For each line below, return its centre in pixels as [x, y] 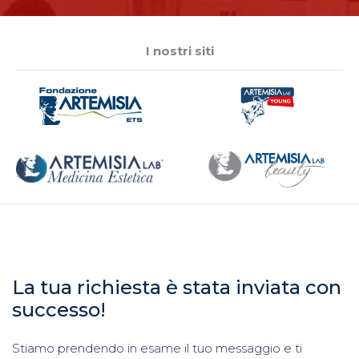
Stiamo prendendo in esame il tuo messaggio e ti [157, 349]
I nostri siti [179, 51]
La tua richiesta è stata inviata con [177, 288]
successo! [59, 310]
